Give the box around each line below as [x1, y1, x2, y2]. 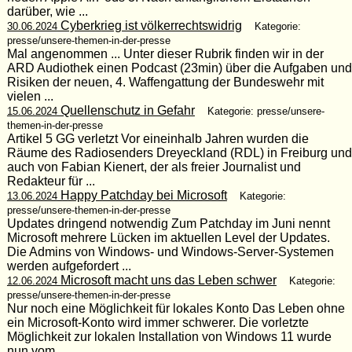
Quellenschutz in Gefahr [57, 103, 195, 117]
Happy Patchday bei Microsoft [57, 188, 227, 202]
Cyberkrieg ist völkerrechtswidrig [57, 18, 242, 32]
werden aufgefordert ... [6, 258, 131, 273]
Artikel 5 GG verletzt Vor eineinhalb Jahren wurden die [6, 131, 309, 145]
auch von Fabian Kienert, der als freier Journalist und [6, 159, 301, 174]
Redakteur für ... [6, 174, 95, 188]
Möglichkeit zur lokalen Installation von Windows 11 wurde [6, 329, 332, 343]
